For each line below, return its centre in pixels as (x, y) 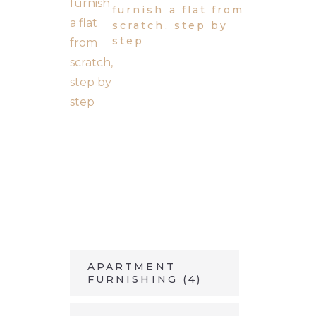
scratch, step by (170, 26)
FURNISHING (133, 280)
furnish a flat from (178, 10)
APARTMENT (132, 267)
